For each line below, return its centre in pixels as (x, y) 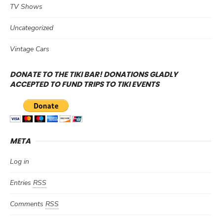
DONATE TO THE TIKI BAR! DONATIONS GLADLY (94, 74)
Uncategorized (32, 28)
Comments (28, 204)
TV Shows (26, 7)
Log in (19, 162)
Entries (21, 183)
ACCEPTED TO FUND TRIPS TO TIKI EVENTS (85, 84)
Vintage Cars (30, 49)
